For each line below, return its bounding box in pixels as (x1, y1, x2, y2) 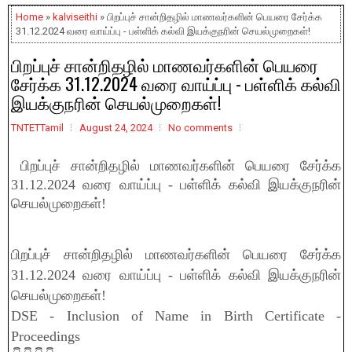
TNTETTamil (11, 122, 64, 134)
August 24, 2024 (79, 122, 152, 134)
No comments (168, 122, 233, 134)
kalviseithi (53, 11, 97, 23)
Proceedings (11, 328, 80, 344)
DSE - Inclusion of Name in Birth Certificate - (11, 308, 341, 324)
